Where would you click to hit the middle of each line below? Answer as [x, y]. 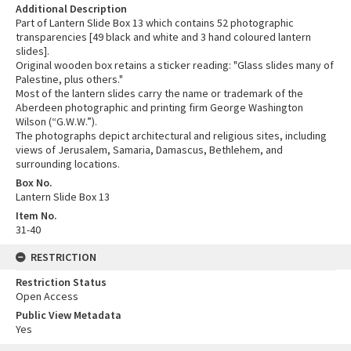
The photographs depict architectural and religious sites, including [171, 135]
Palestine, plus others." [69, 79]
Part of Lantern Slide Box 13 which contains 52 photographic [155, 22]
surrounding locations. [68, 163]
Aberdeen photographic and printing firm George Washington [159, 107]
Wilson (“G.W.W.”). [56, 121]
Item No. [36, 215]
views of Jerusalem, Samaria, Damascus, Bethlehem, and [149, 149]
